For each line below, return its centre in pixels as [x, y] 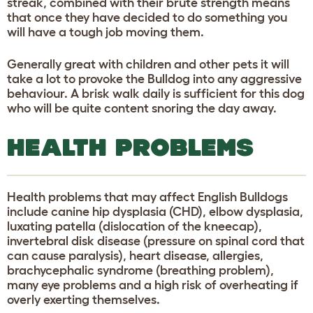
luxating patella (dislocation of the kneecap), [134, 226]
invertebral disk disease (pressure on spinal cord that [156, 241]
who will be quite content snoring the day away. [142, 108]
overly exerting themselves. [83, 299]
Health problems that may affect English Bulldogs [147, 197]
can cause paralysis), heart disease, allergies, [135, 255]
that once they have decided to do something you [147, 17]
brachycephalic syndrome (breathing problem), [140, 270]
